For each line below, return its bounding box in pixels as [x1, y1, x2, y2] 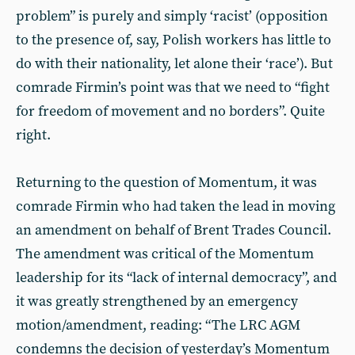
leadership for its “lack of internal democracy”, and [16, 269, 337, 287]
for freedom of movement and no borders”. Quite [16, 102, 325, 120]
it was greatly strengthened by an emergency [16, 292, 298, 311]
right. [16, 126, 51, 144]
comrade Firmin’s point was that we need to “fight [16, 78, 330, 97]
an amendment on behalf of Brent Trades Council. [16, 221, 331, 239]
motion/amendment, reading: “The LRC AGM [16, 316, 300, 334]
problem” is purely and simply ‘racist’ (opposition [16, 7, 328, 25]
